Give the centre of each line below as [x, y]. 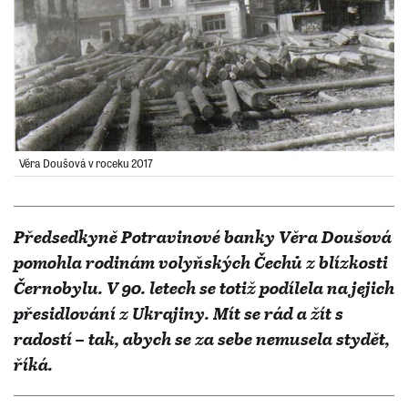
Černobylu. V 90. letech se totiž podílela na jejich [204, 288]
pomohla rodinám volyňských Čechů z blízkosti [201, 262]
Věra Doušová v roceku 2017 [86, 163]
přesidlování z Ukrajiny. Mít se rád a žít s [178, 313]
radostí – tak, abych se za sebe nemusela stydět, [202, 339]
